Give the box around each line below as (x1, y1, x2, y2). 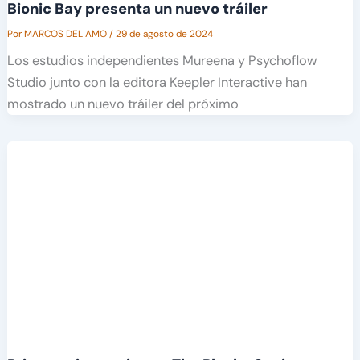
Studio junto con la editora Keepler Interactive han (6, 74, 307, 92)
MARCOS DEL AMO (23, 27, 109, 40)
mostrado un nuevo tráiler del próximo (6, 96, 239, 113)
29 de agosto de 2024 (115, 27, 213, 40)
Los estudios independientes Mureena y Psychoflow (6, 52, 317, 70)
